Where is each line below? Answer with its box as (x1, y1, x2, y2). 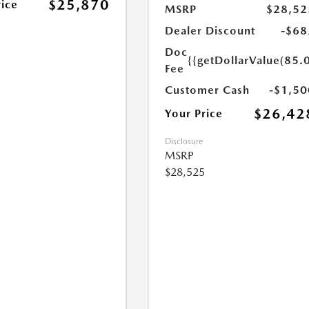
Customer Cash (165, 83, 250, 97)
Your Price (165, 107, 223, 121)
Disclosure (165, 137, 203, 147)
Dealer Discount (165, 24, 256, 38)
